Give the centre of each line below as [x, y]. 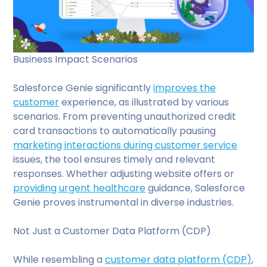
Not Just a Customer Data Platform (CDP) [112, 231]
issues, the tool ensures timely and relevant [114, 159]
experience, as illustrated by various [144, 102]
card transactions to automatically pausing [115, 131]
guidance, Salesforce [195, 188]
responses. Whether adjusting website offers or [124, 173]
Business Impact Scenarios [76, 59]
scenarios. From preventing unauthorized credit [125, 116]
